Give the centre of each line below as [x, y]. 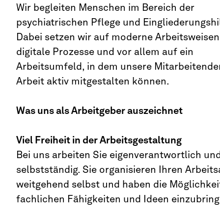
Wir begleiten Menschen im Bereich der [105, 7]
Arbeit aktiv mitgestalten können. [93, 81]
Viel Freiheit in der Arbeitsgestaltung [99, 140]
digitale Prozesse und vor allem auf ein [105, 52]
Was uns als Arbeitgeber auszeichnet [99, 110]
